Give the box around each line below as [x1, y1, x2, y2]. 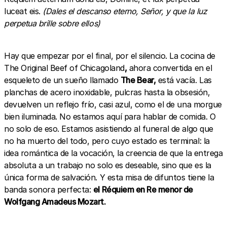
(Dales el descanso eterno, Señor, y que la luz [43, 6, 207, 16]
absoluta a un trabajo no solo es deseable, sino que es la [4, 160, 211, 170]
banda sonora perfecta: [4, 184, 93, 195]
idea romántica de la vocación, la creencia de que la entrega [4, 147, 223, 158]
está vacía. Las [156, 74, 212, 85]
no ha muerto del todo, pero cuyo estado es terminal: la [4, 135, 210, 146]
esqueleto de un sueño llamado [4, 74, 121, 85]
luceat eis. [4, 6, 43, 16]
